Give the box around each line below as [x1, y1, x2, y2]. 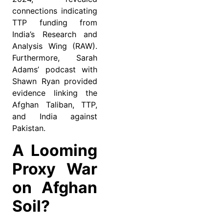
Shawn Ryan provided [12, 76, 97, 87]
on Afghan [12, 177, 97, 197]
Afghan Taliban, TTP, [12, 100, 97, 110]
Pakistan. [12, 123, 45, 133]
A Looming [12, 140, 97, 160]
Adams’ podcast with [12, 65, 97, 75]
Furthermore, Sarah [12, 53, 97, 63]
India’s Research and [12, 29, 97, 40]
